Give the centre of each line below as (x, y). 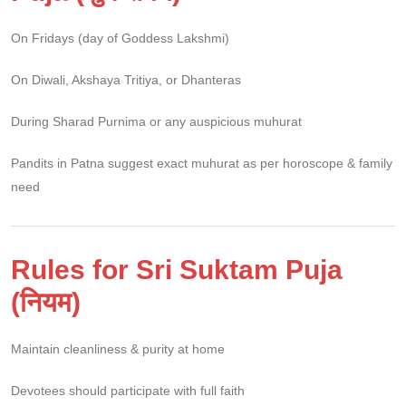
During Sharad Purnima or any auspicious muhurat (156, 121)
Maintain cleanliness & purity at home (118, 348)
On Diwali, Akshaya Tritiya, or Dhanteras (126, 79)
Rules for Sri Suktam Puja (177, 269)
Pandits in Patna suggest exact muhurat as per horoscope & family (202, 163)
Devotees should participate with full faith (128, 390)
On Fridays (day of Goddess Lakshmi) (120, 38)
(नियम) (46, 302)
